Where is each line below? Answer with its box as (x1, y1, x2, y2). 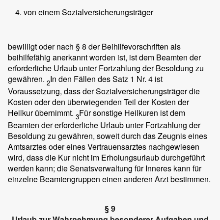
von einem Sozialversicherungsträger (24, 6, 153, 18)
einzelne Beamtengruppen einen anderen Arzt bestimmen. (8, 173, 211, 185)
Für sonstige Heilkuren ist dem (79, 107, 185, 118)
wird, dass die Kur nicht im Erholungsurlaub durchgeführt (8, 152, 205, 164)
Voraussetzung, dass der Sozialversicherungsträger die (8, 85, 200, 97)
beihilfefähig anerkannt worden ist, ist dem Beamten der (8, 51, 201, 63)
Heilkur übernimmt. (8, 107, 76, 118)
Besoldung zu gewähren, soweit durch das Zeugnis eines (8, 130, 207, 142)
